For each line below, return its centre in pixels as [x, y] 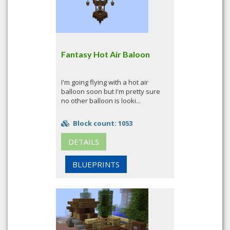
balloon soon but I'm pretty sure [111, 91]
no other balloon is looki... [101, 101]
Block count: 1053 [102, 123]
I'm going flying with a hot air [105, 82]
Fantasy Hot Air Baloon [106, 54]
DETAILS [84, 142]
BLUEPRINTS [96, 164]
